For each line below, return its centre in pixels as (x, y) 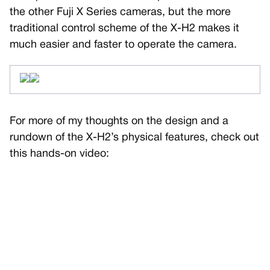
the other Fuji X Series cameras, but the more (120, 13)
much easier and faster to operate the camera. (123, 45)
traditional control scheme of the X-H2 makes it (124, 29)
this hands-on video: (59, 154)
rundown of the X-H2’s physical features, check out (134, 138)
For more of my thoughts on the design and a (119, 122)
